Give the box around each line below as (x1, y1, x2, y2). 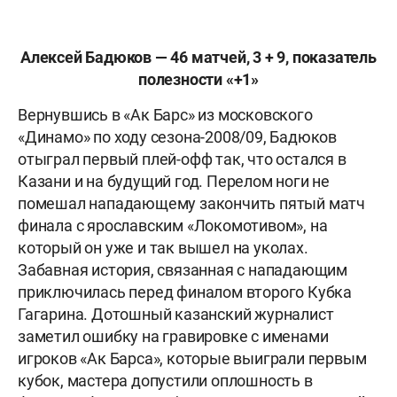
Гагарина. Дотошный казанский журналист (18, 305, 334, 324)
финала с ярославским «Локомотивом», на (18, 216, 328, 236)
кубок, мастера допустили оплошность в (18, 371, 313, 391)
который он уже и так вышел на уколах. (18, 238, 308, 258)
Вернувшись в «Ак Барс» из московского (18, 105, 313, 125)
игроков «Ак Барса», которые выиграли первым (18, 349, 367, 369)
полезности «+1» (137, 70, 259, 90)
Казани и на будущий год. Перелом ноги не (18, 172, 330, 191)
